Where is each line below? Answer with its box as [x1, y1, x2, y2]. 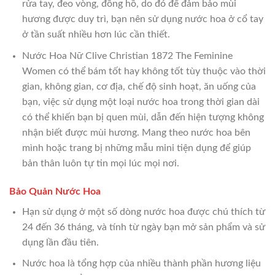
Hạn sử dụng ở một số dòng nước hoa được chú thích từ [21, 206, 265, 217]
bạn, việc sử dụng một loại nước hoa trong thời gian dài [21, 96, 260, 107]
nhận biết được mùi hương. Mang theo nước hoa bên [21, 127, 250, 137]
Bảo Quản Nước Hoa [9, 186, 101, 196]
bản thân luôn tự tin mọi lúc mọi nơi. [21, 158, 179, 168]
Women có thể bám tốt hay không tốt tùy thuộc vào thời [21, 66, 266, 76]
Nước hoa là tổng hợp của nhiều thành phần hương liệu [21, 258, 261, 269]
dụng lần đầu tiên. [21, 237, 99, 247]
